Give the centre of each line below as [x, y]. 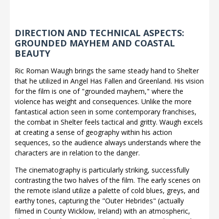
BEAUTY [33, 53]
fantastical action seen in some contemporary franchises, [106, 111]
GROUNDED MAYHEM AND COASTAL [95, 43]
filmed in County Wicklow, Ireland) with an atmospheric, [102, 211]
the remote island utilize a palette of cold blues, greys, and [107, 190]
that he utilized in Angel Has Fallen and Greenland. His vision [109, 81]
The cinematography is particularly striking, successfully [102, 170]
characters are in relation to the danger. [77, 153]
